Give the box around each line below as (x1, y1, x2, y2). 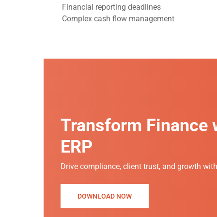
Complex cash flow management (62, 14, 175, 23)
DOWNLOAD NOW (77, 192, 132, 201)
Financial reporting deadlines (62, 2, 161, 12)
